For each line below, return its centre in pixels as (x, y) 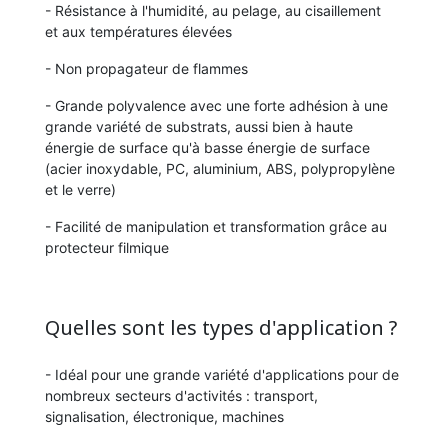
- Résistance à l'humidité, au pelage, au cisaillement (213, 11)
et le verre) (80, 190)
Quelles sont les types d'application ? (221, 328)
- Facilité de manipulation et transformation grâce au (216, 227)
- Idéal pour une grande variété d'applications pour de (222, 375)
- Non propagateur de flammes (146, 69)
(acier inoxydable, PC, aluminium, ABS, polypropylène (220, 169)
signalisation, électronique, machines (164, 417)
